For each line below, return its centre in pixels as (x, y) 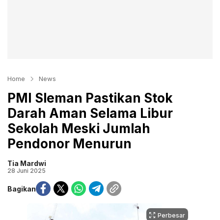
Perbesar (171, 215)
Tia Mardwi (27, 163)
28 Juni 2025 (27, 171)
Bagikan (22, 189)
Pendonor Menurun (69, 144)
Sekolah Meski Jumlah (79, 128)
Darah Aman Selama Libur (90, 113)
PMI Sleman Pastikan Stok (90, 98)
